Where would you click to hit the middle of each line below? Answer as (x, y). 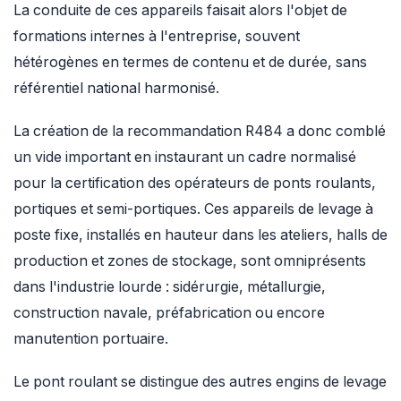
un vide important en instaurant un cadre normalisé (185, 158)
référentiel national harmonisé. (116, 89)
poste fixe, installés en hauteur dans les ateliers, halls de (200, 235)
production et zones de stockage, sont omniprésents (190, 261)
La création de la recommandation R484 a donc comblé (200, 132)
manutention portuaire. (91, 339)
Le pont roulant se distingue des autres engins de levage (200, 381)
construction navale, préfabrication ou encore (169, 313)
